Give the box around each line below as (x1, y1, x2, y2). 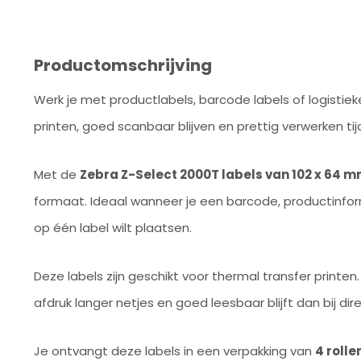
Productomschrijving (34, 54, 212, 77)
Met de (34, 166, 80, 183)
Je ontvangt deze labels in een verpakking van (34, 342, 315, 359)
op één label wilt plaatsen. (34, 219, 192, 236)
